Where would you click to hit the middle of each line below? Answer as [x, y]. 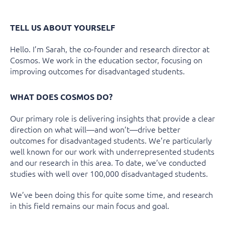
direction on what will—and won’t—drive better [95, 129]
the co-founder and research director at [138, 48]
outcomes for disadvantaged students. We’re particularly [111, 140]
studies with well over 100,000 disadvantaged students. [109, 173]
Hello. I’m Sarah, [39, 48]
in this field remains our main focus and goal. [90, 205]
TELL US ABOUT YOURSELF [63, 27]
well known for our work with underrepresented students [112, 151]
